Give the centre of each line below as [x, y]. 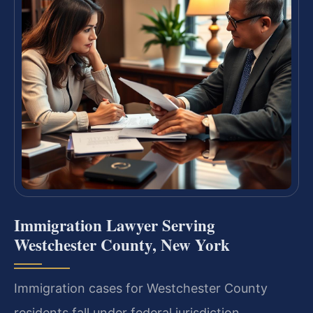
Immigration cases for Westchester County [141, 288]
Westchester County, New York [122, 244]
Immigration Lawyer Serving [115, 225]
